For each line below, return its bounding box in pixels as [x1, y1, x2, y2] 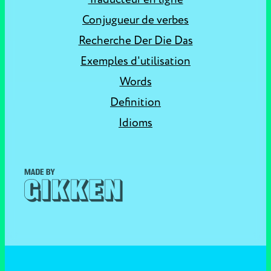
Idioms [119, 116, 152, 130]
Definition [110, 95, 161, 109]
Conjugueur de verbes [82, 13, 189, 27]
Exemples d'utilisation [80, 54, 191, 68]
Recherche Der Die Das [78, 33, 193, 48]
